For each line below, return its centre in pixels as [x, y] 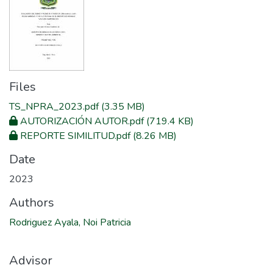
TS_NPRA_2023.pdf [54, 107]
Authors [32, 203]
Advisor [31, 261]
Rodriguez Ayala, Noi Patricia [70, 222]
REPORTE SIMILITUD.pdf [75, 136]
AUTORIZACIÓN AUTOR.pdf [82, 121]
